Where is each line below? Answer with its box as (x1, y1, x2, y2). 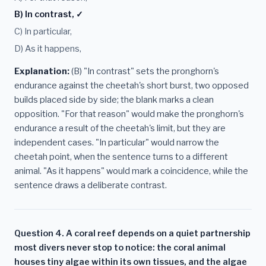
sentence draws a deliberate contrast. (14, 179, 167, 191)
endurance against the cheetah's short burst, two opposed (14, 80, 249, 91)
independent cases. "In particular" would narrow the (14, 137, 219, 148)
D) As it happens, (14, 43, 81, 54)
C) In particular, (14, 26, 72, 37)
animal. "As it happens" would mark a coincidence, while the (14, 165, 248, 176)
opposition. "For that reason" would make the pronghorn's (14, 108, 244, 119)
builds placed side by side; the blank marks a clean (14, 94, 214, 105)
